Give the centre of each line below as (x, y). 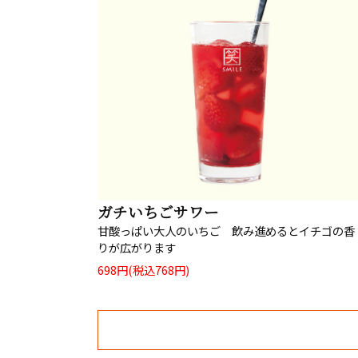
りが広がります (137, 247)
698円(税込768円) (143, 270)
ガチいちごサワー (158, 211)
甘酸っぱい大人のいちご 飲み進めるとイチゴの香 (226, 230)
